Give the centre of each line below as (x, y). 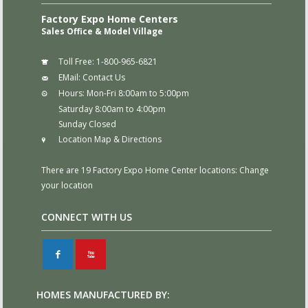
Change (254, 170)
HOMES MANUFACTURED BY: (103, 294)
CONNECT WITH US (86, 217)
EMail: (69, 77)
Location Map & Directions (110, 139)
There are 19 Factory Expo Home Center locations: (140, 170)
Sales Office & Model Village (102, 31)
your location (67, 185)
